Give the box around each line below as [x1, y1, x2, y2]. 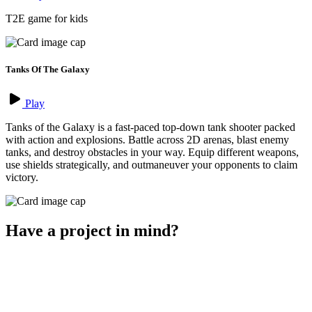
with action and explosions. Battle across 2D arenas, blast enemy [6, 134, 289, 146]
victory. [6, 171, 38, 184]
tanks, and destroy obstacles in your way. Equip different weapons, [6, 146, 299, 159]
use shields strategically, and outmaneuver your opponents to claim [6, 159, 297, 171]
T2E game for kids [6, 12, 88, 24]
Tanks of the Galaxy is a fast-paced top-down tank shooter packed [6, 121, 295, 134]
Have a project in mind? [6, 221, 179, 240]
